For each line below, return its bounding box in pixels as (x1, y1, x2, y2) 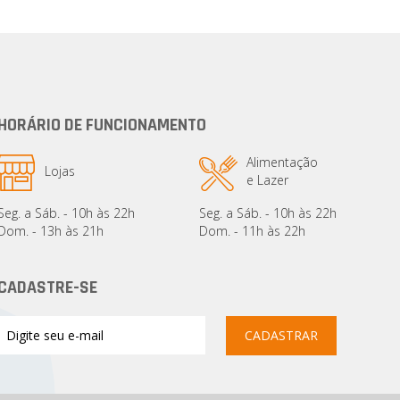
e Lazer (246, 171, 288, 189)
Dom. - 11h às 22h (198, 222, 305, 240)
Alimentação (246, 154, 318, 171)
